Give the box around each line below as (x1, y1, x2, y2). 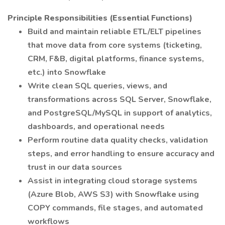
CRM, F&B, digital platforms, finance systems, (28, 53, 204, 64)
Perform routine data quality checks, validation (28, 135, 208, 146)
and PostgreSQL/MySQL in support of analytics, (28, 107, 212, 119)
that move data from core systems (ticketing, (28, 40, 202, 51)
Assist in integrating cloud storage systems (28, 175, 197, 186)
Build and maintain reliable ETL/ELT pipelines (28, 26, 201, 37)
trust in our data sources (28, 162, 122, 173)
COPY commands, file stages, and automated (28, 202, 203, 213)
